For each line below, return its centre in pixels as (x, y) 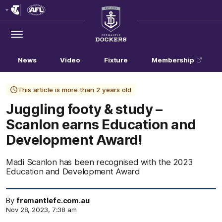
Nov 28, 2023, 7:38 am (41, 210)
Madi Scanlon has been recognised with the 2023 (99, 162)
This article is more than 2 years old (75, 90)
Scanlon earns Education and (101, 124)
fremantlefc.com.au (53, 201)
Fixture (116, 60)
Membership (173, 60)
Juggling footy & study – (84, 109)
